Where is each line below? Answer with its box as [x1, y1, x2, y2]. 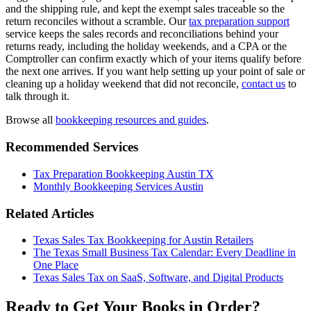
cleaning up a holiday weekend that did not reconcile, [6, 78, 242, 90]
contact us [242, 78, 285, 90]
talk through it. [6, 90, 69, 103]
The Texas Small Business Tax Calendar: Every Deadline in [33, 246, 296, 259]
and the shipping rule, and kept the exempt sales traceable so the [6, 3, 285, 15]
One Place [33, 259, 78, 271]
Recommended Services [6, 140, 138, 155]
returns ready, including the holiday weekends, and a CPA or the [6, 40, 287, 53]
